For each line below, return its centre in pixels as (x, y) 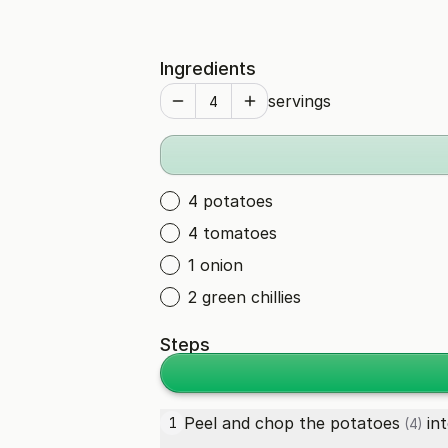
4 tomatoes (232, 233)
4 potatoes (230, 201)
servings (299, 101)
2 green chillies (244, 297)
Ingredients (208, 68)
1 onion (215, 265)
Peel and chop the (257, 423)
